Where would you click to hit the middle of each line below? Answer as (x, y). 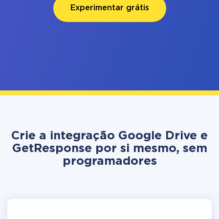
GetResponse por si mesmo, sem (109, 149)
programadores (109, 161)
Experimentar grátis (109, 8)
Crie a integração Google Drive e (109, 136)
